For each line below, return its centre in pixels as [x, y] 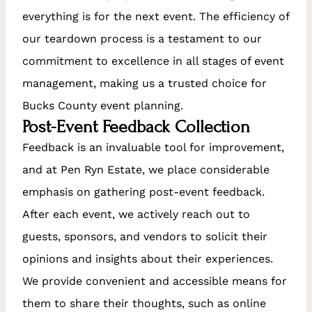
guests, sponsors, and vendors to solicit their [145, 236]
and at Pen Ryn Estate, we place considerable [146, 169]
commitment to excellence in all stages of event [153, 61]
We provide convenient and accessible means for [155, 281]
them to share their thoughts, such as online [144, 303]
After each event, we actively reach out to [136, 214]
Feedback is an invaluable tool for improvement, [153, 147]
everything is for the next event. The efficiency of [156, 16]
